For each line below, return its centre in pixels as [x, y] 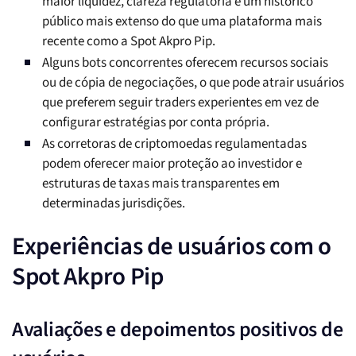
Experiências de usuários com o [172, 247]
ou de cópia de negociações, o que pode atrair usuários [193, 83]
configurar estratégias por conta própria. [156, 123]
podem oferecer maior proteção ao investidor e [172, 164]
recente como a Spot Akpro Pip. [129, 42]
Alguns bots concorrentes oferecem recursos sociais [185, 63]
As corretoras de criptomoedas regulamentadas [174, 144]
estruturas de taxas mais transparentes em [161, 184]
